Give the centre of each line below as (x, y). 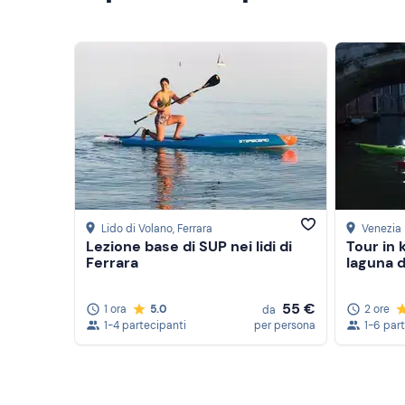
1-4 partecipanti (145, 325)
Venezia (381, 229)
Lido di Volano (137, 229)
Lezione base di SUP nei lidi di (189, 247)
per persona (285, 325)
